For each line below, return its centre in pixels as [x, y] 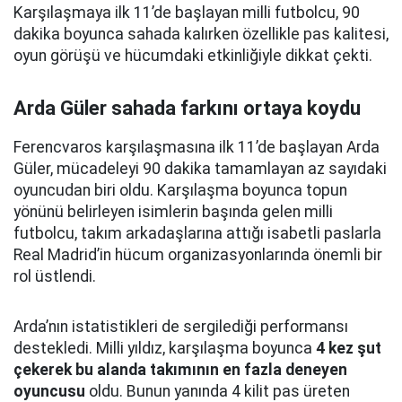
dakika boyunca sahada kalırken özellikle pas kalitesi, [201, 34]
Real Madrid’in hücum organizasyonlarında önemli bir [198, 255]
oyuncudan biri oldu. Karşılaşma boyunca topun [180, 190]
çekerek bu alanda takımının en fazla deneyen [180, 370]
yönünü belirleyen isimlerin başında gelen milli [173, 212]
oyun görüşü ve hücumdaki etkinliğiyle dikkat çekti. [193, 56]
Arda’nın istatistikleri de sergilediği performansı [181, 327]
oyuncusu [49, 391]
